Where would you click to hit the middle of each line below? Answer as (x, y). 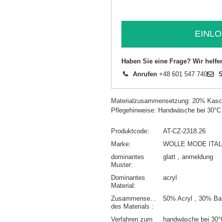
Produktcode (129, 131)
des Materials (131, 206)
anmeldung (197, 157)
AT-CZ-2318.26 (184, 131)
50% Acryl (179, 198)
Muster (121, 165)
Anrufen (145, 74)
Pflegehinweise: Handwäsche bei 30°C (166, 110)
